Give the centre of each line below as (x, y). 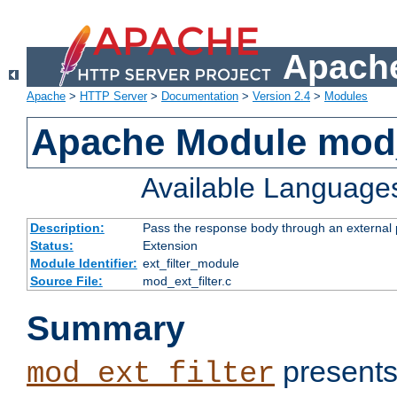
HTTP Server (113, 97)
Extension (170, 246)
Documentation (200, 97)
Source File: (66, 281)
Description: (67, 228)
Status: (51, 246)
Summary (106, 329)
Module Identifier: (83, 264)
